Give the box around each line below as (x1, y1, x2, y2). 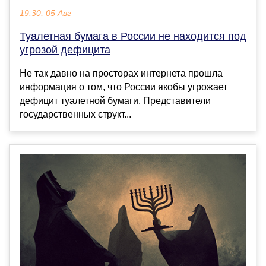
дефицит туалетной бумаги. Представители (20, 95, 211, 106)
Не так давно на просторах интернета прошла (20, 68, 223, 78)
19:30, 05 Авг (20, 8, 71, 18)
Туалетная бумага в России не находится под (20, 30, 246, 42)
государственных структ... (20, 109, 131, 119)
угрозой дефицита (20, 43, 110, 56)
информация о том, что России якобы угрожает (20, 81, 227, 92)
